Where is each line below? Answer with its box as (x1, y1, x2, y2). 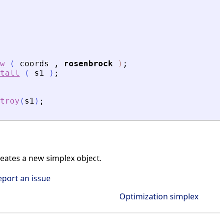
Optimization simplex (119, 191, 198, 202)
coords (20, 59, 49, 69)
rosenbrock (64, 59, 113, 69)
